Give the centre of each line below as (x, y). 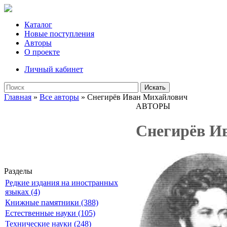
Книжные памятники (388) (52, 202)
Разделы (18, 171)
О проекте (42, 52)
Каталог (38, 25)
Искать (155, 87)
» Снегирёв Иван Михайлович (133, 97)
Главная (18, 97)
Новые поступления (59, 34)
